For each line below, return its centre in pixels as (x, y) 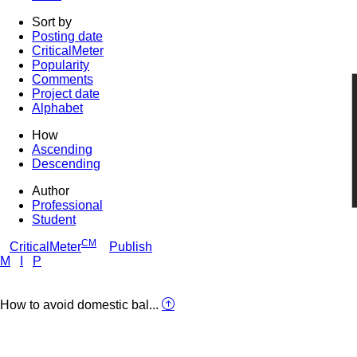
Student (54, 219)
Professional (67, 205)
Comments (63, 79)
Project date (66, 93)
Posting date (67, 36)
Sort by (52, 22)
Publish (131, 246)
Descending (66, 163)
